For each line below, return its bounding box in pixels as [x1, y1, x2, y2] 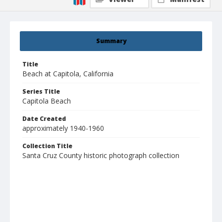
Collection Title [22, 142, 72, 151]
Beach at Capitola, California [22, 69, 113, 79]
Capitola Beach [22, 96, 71, 106]
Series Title [22, 87, 60, 96]
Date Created [22, 114, 66, 123]
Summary [96, 37, 126, 46]
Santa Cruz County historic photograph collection [22, 151, 179, 161]
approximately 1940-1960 [22, 123, 104, 133]
